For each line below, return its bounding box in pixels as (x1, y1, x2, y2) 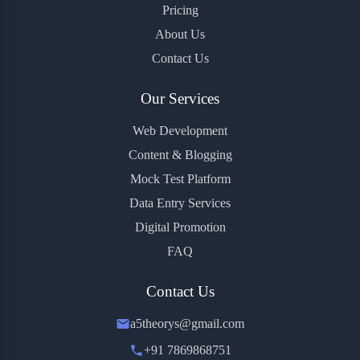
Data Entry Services (129, 196, 231, 211)
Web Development (133, 124, 227, 138)
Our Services (141, 90, 219, 108)
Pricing (162, 3, 198, 18)
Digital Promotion (134, 220, 226, 235)
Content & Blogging (128, 148, 232, 162)
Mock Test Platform (129, 172, 231, 186)
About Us (155, 27, 205, 42)
